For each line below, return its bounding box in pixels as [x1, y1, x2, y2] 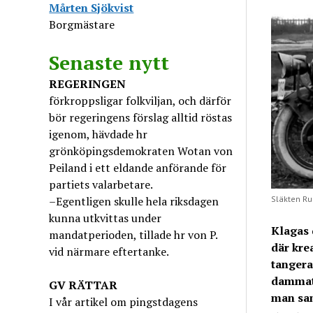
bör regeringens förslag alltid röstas [49, 110, 233, 125]
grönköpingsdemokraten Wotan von [49, 143, 233, 159]
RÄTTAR [68, 277, 118, 293]
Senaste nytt [49, 50, 170, 75]
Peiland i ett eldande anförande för [49, 160, 227, 175]
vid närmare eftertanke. [49, 244, 170, 259]
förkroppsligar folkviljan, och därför [49, 93, 232, 108]
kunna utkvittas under [49, 210, 162, 226]
